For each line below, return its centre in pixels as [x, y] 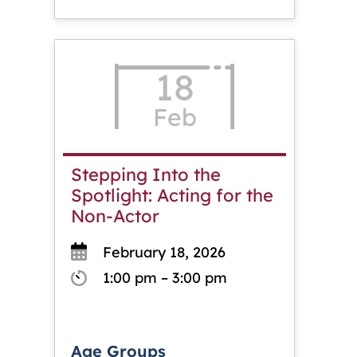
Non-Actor [115, 216]
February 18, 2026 [170, 252]
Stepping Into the [146, 175]
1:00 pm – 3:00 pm [163, 278]
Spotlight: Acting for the [172, 195]
